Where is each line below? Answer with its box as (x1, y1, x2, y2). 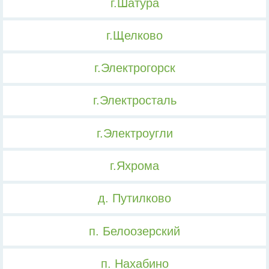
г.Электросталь (92, 94, 177, 107)
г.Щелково (106, 28, 163, 42)
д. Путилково (98, 192, 171, 205)
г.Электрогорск (94, 61, 175, 75)
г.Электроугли (96, 126, 173, 140)
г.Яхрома (110, 159, 159, 172)
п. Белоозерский (89, 224, 180, 238)
